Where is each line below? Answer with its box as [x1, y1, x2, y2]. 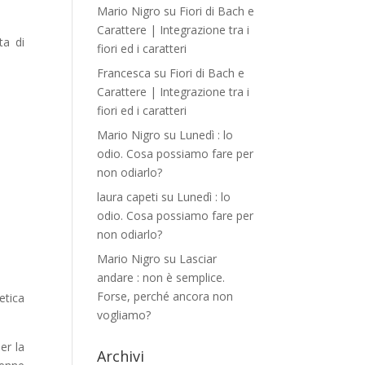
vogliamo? [97, 307, 152, 323]
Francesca [97, 65, 152, 81]
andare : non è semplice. [97, 270, 226, 285]
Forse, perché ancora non [97, 288, 234, 304]
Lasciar [179, 251, 218, 266]
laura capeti [97, 189, 159, 204]
